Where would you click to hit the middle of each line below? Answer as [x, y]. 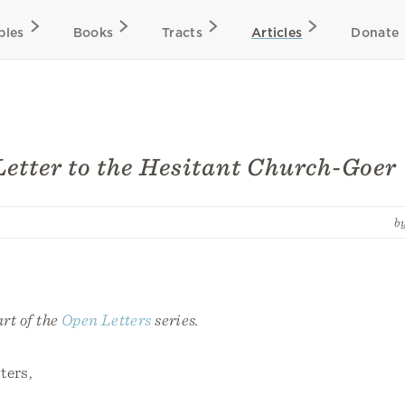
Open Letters [106, 320]
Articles [277, 33]
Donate [375, 33]
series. [175, 320]
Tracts [182, 33]
